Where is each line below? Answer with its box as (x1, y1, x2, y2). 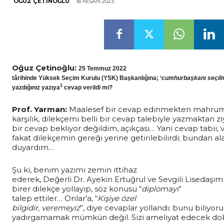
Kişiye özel (97, 193, 136, 203)
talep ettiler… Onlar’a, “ (12, 193, 97, 203)
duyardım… (12, 142, 54, 152)
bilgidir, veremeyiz (12, 202, 80, 212)
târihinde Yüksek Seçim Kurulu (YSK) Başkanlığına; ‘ (12, 74, 161, 81)
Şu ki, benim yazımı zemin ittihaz (12, 164, 137, 174)
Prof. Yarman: (12, 104, 69, 114)
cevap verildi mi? (62, 83, 112, 91)
